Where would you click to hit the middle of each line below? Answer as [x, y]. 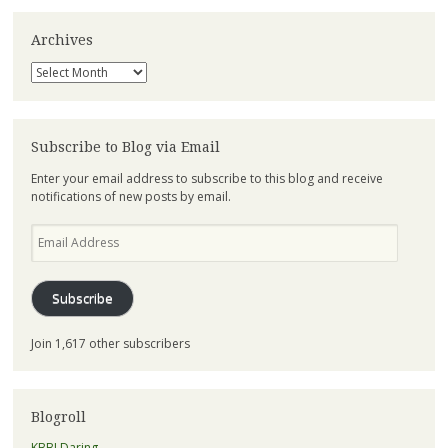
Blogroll [58, 416]
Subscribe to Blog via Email [125, 147]
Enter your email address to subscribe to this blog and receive [206, 178]
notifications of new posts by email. [130, 196]
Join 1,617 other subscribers [110, 343]
